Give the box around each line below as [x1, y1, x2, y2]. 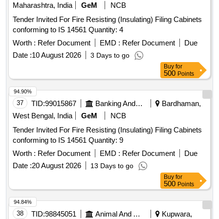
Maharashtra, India [13, 1, 72, 10]
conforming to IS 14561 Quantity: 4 [88, 25, 123, 34]
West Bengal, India [13, 111, 72, 120]
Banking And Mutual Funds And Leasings [135, 99, 143, 108]
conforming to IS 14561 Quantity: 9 [88, 136, 123, 145]
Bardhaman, [160, 99, 201, 108]
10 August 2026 [32, 51, 81, 60]
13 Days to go [90, 162, 133, 170]
